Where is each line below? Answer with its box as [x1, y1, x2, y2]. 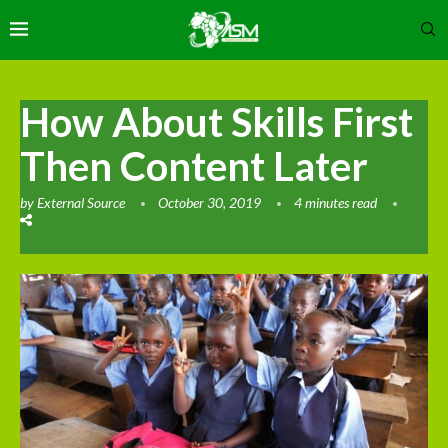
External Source [37, 193, 125, 211]
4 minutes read [294, 193, 377, 211]
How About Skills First [20, 97, 413, 146]
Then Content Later [20, 141, 368, 190]
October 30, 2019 [158, 193, 261, 211]
